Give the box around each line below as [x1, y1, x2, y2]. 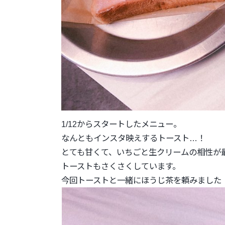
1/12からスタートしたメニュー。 [61, 120, 181, 129]
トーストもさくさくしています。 [61, 162, 180, 171]
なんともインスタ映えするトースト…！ [61, 134, 205, 143]
